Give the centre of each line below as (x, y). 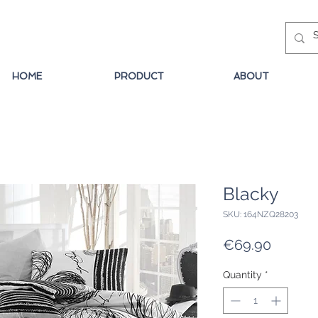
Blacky (251, 194)
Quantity (242, 275)
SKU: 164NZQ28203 (261, 215)
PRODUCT (139, 76)
